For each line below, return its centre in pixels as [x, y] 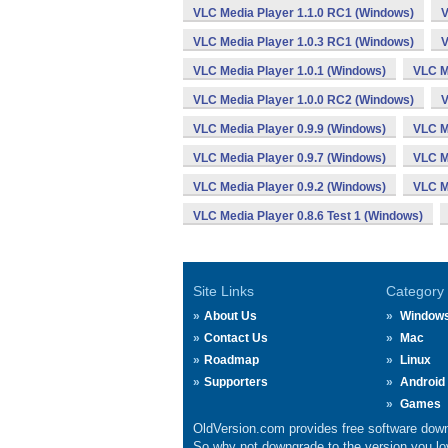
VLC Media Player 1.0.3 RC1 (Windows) [303, 42]
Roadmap [231, 360]
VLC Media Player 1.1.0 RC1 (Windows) [303, 13]
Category [414, 291]
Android [422, 382]
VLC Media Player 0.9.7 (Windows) [289, 158]
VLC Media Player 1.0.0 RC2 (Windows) [303, 100]
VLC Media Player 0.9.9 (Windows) [289, 129]
